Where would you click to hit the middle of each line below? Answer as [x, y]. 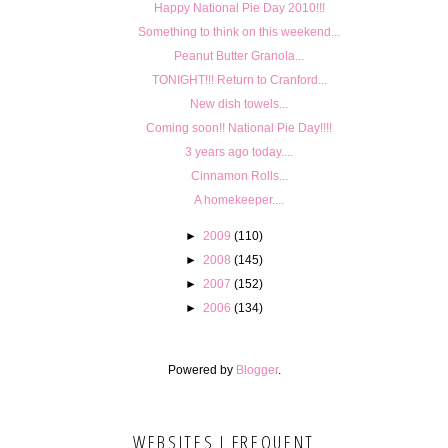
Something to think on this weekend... [239, 31]
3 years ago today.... [239, 151]
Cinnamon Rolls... [239, 175]
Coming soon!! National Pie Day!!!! [239, 127]
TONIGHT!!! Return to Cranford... [239, 79]
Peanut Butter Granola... [239, 55]
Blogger [256, 369]
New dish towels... [239, 103]
